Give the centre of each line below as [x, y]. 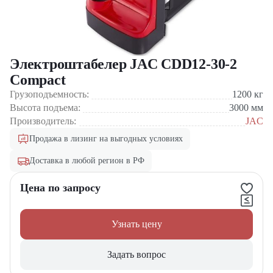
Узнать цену [136, 224]
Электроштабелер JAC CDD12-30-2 [123, 64]
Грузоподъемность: [51, 94]
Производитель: [44, 121]
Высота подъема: [46, 108]
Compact [38, 80]
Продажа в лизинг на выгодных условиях [106, 139]
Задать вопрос [136, 254]
